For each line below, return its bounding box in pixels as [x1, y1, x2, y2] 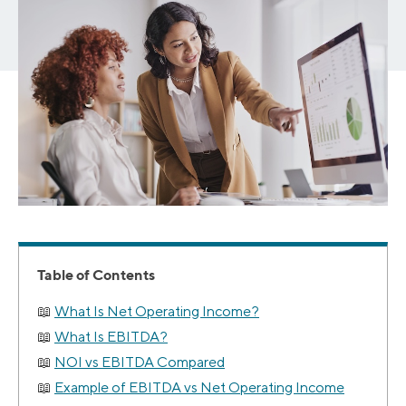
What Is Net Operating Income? [54, 303, 259, 321]
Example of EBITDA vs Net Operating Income [54, 379, 344, 397]
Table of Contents [37, 266, 155, 285]
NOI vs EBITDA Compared [54, 353, 225, 372]
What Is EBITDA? [54, 328, 168, 346]
